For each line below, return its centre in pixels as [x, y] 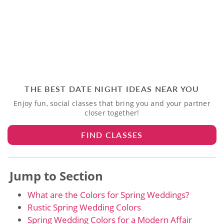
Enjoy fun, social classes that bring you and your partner [112, 103]
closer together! [112, 112]
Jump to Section [56, 175]
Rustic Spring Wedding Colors [84, 207]
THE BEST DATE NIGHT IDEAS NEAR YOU [112, 88]
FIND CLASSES [112, 134]
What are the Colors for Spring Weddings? [108, 194]
